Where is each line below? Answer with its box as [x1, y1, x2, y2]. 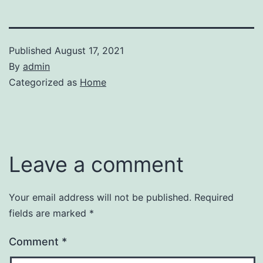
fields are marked [9, 207, 89, 219]
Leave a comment [9, 151, 184, 177]
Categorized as [9, 76, 80, 88]
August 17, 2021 [55, 44, 124, 56]
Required [194, 191, 234, 203]
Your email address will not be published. [9, 191, 191, 203]
